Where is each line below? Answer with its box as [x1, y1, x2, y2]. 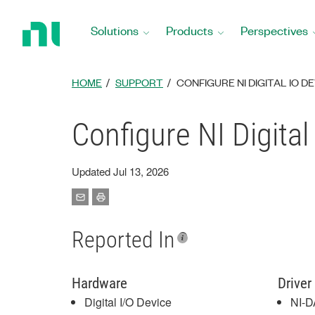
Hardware [72, 275, 127, 292]
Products [166, 22, 213, 38]
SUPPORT [115, 75, 163, 89]
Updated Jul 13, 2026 [72, 164, 169, 179]
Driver [277, 275, 311, 292]
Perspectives [240, 22, 308, 38]
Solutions [91, 22, 139, 38]
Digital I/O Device [84, 294, 172, 310]
